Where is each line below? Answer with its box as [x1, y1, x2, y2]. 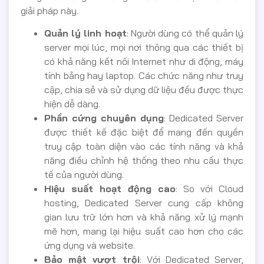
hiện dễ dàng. [44, 98, 100, 110]
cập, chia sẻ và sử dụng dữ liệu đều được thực [44, 84, 243, 96]
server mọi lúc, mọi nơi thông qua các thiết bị [44, 41, 243, 54]
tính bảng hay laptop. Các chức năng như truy [44, 70, 243, 82]
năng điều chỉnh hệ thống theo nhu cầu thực [44, 154, 243, 167]
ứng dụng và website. [44, 239, 135, 252]
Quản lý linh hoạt [44, 27, 127, 39]
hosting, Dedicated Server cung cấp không [44, 197, 243, 209]
